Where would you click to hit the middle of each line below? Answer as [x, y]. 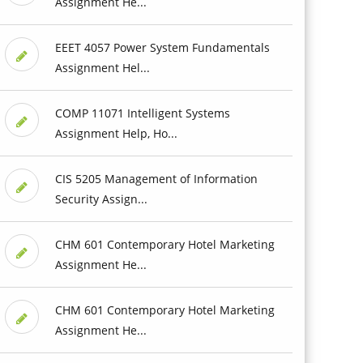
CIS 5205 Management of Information [156, 178]
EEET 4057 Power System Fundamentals [162, 47]
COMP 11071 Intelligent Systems [142, 113]
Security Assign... [101, 199]
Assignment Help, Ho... [116, 133]
